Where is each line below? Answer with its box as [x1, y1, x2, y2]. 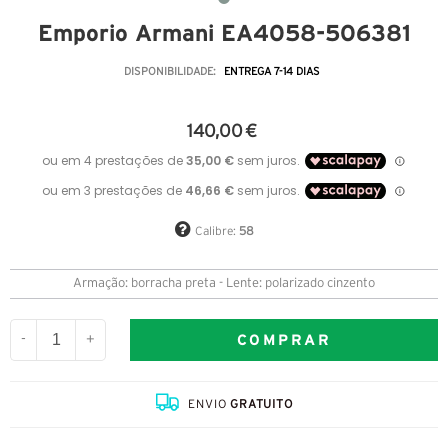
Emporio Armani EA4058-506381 [37, 20, 411, 47]
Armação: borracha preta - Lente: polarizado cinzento [73, 278, 375, 291]
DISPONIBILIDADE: [123, 67, 219, 78]
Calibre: [194, 226, 239, 238]
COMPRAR [236, 330, 332, 348]
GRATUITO [230, 399, 293, 411]
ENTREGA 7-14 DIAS [223, 67, 320, 78]
